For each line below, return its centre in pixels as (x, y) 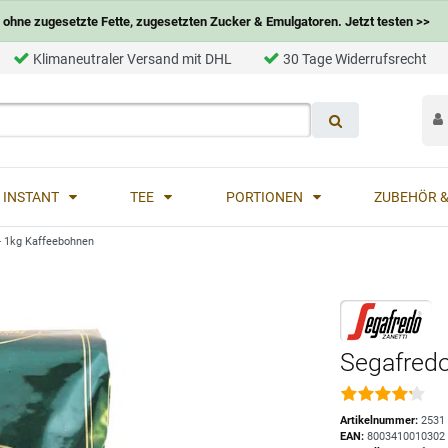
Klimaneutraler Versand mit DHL (132, 59)
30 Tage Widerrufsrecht (355, 59)
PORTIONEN (265, 196)
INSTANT (33, 196)
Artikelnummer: (381, 420)
